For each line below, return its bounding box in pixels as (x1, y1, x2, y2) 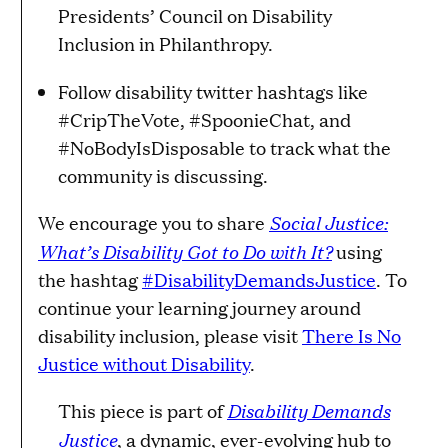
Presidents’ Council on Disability (58, 3, 332, 29)
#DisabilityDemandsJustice (142, 267, 376, 293)
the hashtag (38, 267, 142, 293)
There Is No (302, 323, 401, 349)
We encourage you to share (38, 210, 269, 236)
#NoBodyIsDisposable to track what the (58, 135, 391, 161)
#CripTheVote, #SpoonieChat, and (58, 107, 351, 133)
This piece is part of (58, 398, 227, 424)
